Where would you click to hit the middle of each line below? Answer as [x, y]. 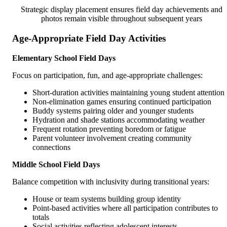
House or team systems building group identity [107, 199]
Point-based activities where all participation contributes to [125, 208]
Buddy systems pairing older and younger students [113, 110]
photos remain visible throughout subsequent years [122, 19]
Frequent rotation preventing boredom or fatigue [109, 129]
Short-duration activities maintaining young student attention [128, 92]
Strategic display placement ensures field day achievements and [122, 10]
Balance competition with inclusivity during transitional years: [111, 181]
